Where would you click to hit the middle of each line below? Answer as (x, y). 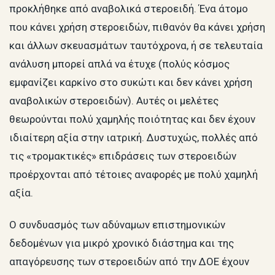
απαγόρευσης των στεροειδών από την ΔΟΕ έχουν (129, 261)
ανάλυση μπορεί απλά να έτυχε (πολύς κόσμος (119, 64)
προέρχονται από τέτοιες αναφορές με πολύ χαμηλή (134, 175)
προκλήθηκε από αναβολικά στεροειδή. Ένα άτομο (129, 9)
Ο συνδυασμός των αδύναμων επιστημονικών (117, 224)
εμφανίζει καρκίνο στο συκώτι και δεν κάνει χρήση (131, 83)
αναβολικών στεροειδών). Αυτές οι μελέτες (114, 101)
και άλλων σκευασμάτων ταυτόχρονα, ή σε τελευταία (136, 46)
